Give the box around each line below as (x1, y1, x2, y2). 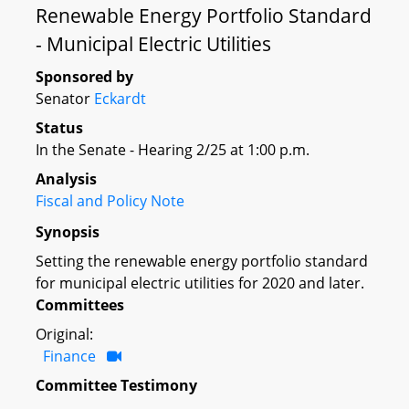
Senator (36, 89, 94, 109)
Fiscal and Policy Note (36, 191, 184, 211)
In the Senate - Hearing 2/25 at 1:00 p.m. (36, 140, 309, 160)
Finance (43, 345, 96, 366)
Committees (36, 294, 124, 315)
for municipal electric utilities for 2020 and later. (36, 272, 364, 293)
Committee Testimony (36, 374, 197, 395)
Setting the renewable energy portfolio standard (36, 250, 368, 271)
